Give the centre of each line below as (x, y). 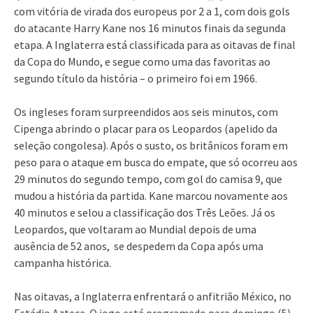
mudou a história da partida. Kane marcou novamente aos (151, 195)
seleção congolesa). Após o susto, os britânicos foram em (151, 145)
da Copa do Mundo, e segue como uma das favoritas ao (142, 61)
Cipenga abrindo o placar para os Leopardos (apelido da (146, 128)
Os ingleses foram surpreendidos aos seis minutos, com (146, 111)
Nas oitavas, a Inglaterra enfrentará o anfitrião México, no (153, 296)
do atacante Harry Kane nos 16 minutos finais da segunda (150, 28)
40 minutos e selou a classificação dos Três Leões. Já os (145, 212)
